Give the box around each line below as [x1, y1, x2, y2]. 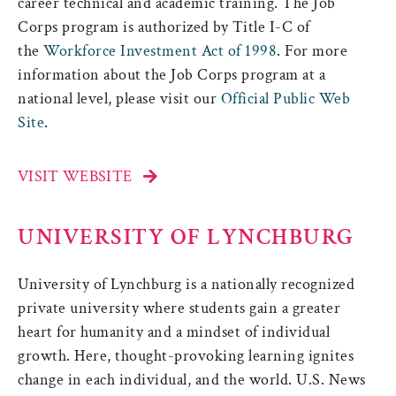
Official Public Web [220, 88, 350, 109]
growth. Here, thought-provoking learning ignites [18, 345, 354, 366]
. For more [277, 40, 347, 61]
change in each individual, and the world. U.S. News [18, 369, 366, 390]
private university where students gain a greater [18, 297, 340, 318]
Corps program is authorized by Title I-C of [18, 16, 310, 37]
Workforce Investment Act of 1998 [43, 40, 277, 61]
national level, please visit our [18, 88, 221, 109]
